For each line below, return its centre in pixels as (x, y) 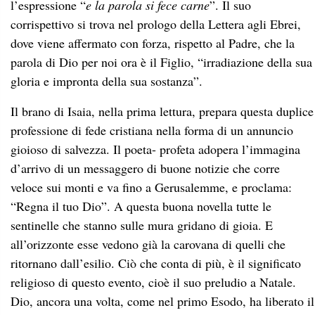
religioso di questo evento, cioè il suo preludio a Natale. (153, 282)
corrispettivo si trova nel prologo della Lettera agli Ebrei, (156, 24)
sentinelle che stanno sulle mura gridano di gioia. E (142, 225)
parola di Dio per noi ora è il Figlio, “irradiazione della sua (161, 62)
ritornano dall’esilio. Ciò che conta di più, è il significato (156, 263)
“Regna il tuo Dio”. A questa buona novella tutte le (141, 206)
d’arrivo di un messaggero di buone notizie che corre (145, 168)
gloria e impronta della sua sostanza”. (107, 81)
